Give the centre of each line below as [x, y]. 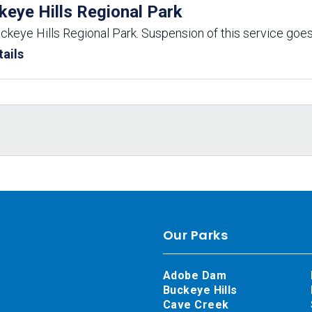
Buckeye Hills [200, 290]
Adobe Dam [195, 275]
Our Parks [196, 235]
